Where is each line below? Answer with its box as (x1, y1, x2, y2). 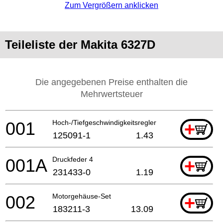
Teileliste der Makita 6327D (5, 37, 155, 51)
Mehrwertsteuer (80, 89, 143, 99)
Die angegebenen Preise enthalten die (35, 77, 188, 87)
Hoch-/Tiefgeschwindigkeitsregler (52, 118, 156, 126)
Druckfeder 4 (52, 155, 93, 163)
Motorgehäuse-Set (52, 192, 111, 200)
